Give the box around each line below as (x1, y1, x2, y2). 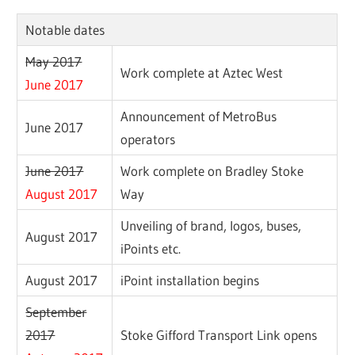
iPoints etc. (120, 240, 181, 258)
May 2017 (25, 53, 82, 71)
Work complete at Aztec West (120, 64, 284, 82)
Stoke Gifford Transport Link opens (120, 326, 318, 344)
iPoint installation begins (120, 272, 260, 289)
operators (120, 131, 176, 148)
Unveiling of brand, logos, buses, (120, 217, 302, 235)
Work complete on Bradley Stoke (120, 162, 304, 180)
